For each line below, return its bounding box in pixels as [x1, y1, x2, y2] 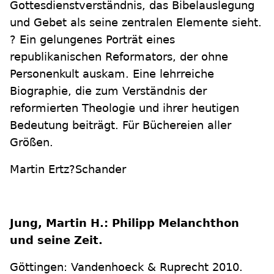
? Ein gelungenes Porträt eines [10, 33, 175, 46]
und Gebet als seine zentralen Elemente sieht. [10, 16, 262, 29]
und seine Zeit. [10, 234, 103, 246]
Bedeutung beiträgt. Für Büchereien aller [10, 119, 231, 131]
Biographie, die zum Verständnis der [10, 84, 207, 97]
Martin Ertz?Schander [10, 163, 126, 176]
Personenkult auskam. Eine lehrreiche [10, 67, 214, 80]
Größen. [10, 136, 53, 149]
